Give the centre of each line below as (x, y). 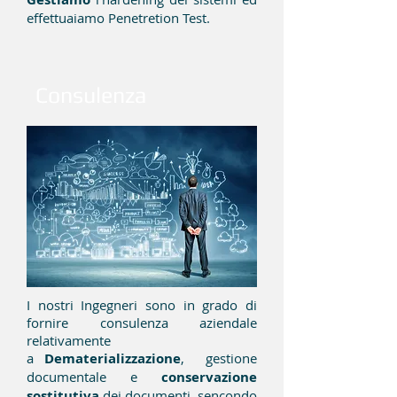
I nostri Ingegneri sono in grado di (142, 305)
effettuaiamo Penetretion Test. (118, 18)
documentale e (94, 377)
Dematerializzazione (113, 358)
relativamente (69, 340)
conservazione (209, 377)
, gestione (219, 358)
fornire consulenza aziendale (142, 323)
